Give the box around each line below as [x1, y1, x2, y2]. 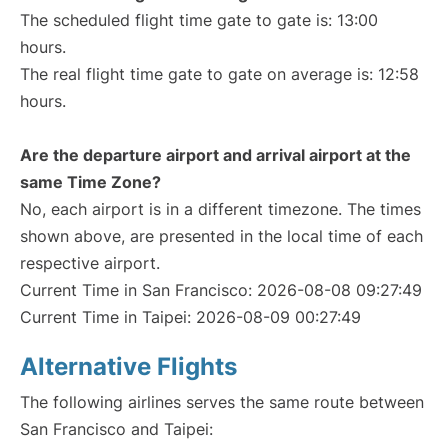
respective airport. [20, 253, 160, 273]
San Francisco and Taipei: [20, 419, 213, 439]
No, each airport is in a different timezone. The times [20, 199, 421, 219]
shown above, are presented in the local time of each [20, 226, 423, 246]
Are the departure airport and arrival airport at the [20, 145, 411, 165]
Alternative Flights [20, 352, 237, 381]
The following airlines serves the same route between [20, 392, 424, 412]
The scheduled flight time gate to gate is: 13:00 [20, 10, 378, 30]
